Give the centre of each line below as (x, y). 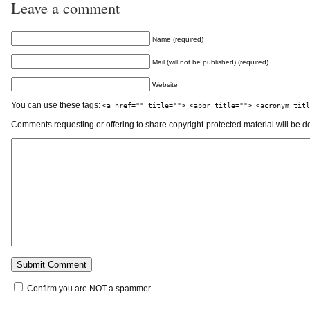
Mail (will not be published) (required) (210, 62)
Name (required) (178, 39)
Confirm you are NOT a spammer (88, 289)
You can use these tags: (57, 106)
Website (165, 85)
